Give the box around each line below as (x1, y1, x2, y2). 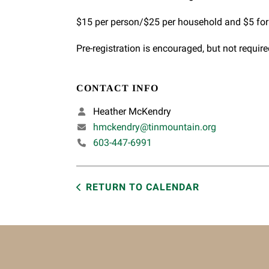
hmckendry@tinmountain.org (93, 121, 216, 133)
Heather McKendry (91, 106, 171, 118)
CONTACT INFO (76, 83, 159, 94)
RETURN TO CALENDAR (86, 181, 199, 193)
